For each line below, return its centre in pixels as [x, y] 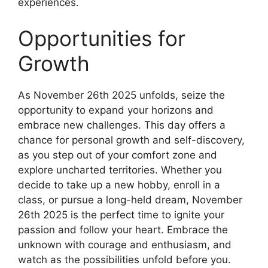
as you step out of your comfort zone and [118, 155]
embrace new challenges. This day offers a [122, 125]
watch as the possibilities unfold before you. [124, 259]
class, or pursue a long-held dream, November [130, 200]
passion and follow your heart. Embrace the [123, 229]
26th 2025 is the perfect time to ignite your [121, 214]
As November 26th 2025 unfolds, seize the [121, 95]
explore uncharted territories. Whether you [120, 170]
